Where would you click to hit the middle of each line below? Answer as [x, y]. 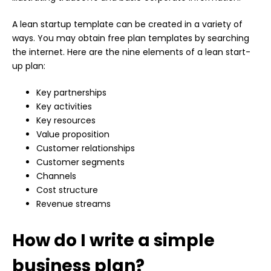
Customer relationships [86, 149]
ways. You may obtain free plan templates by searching [131, 38]
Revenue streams [73, 204]
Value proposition [73, 135]
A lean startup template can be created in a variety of [127, 24]
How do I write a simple [113, 241]
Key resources [66, 121]
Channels [56, 176]
